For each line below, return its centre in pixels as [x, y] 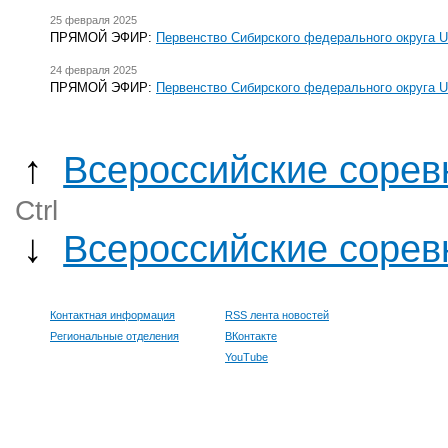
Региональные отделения [114, 336]
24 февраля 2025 [93, 70]
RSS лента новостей [277, 315]
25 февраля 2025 [93, 19]
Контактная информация [112, 315]
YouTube [246, 357]
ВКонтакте [251, 336]
